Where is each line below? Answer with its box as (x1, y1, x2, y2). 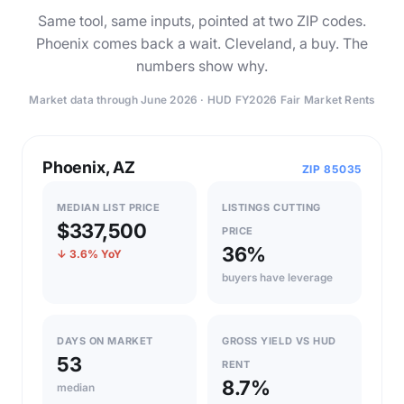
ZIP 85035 (301, 161, 362, 176)
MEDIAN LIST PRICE (57, 200, 161, 214)
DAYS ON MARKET (57, 334, 153, 347)
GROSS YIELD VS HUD (222, 334, 336, 347)
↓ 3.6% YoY (57, 246, 122, 261)
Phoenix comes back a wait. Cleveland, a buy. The (36, 33, 368, 52)
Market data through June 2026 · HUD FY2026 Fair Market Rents (29, 92, 375, 106)
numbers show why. (136, 56, 268, 75)
